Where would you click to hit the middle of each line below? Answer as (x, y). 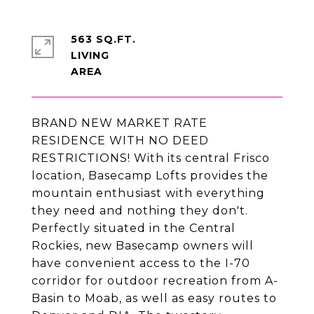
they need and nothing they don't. (140, 211)
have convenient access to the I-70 (141, 263)
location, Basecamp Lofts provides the (150, 176)
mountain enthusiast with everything (148, 193)
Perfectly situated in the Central (134, 228)
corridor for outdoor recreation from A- (155, 281)
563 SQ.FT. (103, 39)
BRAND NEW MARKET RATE (120, 123)
